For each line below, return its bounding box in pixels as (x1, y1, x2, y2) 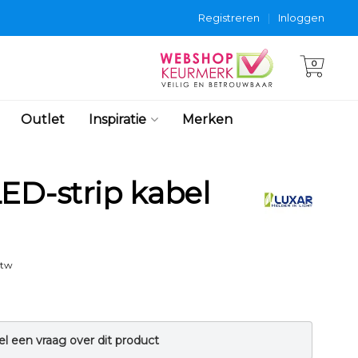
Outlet (20, 112, 65, 127)
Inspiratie (88, 112, 146, 127)
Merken (181, 112, 233, 127)
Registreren (198, 11, 260, 24)
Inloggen (278, 11, 324, 24)
